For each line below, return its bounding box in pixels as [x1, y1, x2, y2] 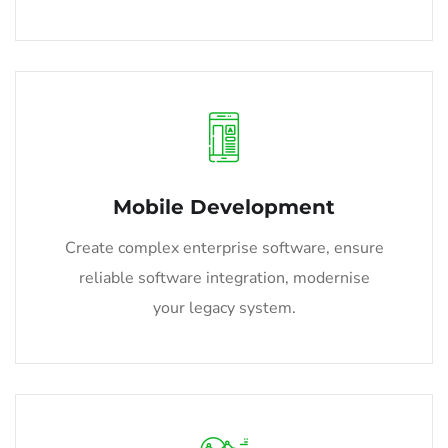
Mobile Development [113, 194, 335, 219]
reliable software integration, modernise [78, 266, 370, 289]
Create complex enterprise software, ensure [64, 236, 384, 259]
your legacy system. [152, 296, 296, 319]
